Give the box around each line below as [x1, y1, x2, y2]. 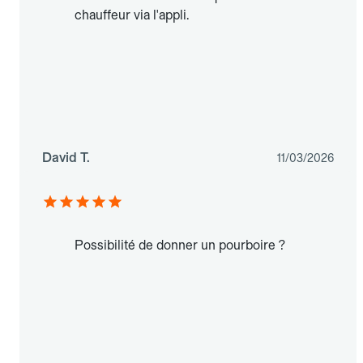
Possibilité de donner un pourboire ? [75, 237, 285, 254]
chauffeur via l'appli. [75, 7, 189, 23]
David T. [42, 150, 90, 166]
